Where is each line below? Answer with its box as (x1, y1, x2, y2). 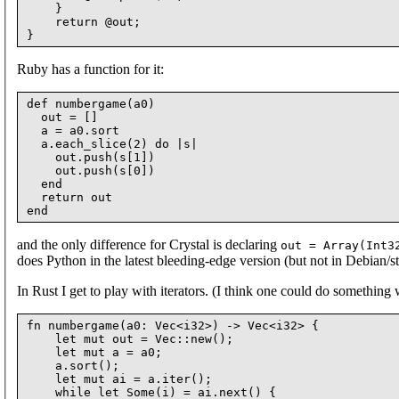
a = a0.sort (27, 123, 119, 137)
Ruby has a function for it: (17, 61, 164, 77)
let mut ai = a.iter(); (27, 371, 212, 386)
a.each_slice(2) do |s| (27, 136, 198, 151)
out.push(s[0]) (27, 163, 155, 177)
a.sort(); (27, 358, 119, 372)
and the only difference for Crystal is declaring (17, 236, 281, 252)
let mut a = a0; (27, 345, 162, 359)
